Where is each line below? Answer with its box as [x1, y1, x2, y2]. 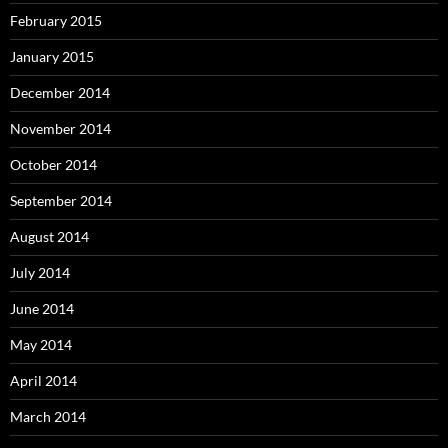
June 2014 [10, 300, 74, 318]
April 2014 [10, 372, 77, 390]
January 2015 [10, 48, 94, 66]
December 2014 [10, 84, 110, 102]
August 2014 [10, 228, 89, 246]
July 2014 [10, 264, 70, 282]
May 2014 [10, 336, 72, 354]
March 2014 [10, 408, 86, 426]
